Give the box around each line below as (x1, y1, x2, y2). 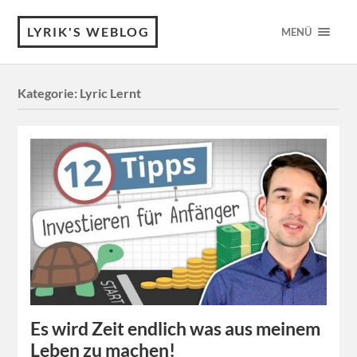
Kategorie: (18, 85, 80, 101)
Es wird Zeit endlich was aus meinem (30, 317, 321, 339)
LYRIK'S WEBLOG (27, 24, 151, 39)
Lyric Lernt (80, 85, 142, 101)
